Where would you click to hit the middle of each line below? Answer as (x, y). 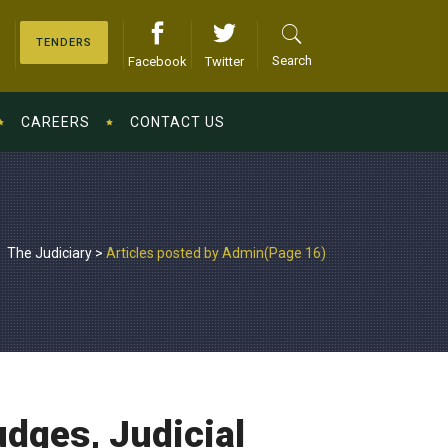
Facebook (157, 61)
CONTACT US (177, 122)
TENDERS (64, 42)
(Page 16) (295, 252)
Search (292, 60)
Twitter (224, 61)
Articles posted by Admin (185, 252)
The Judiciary (49, 252)
